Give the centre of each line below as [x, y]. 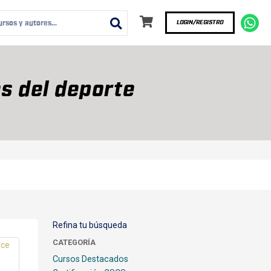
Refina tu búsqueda [90, 225]
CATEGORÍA [74, 242]
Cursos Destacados [90, 259]
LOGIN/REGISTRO [200, 22]
